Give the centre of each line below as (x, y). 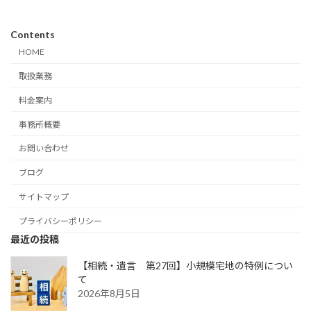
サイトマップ (44, 197)
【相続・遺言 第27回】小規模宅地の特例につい (185, 266)
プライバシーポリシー (60, 221)
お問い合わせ (44, 149)
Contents (33, 34)
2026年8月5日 (109, 294)
